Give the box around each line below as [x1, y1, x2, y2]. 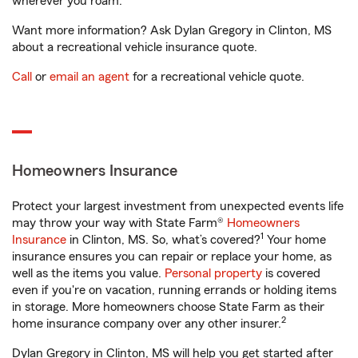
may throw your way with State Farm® [12, 217, 227, 230]
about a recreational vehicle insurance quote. [12, 41, 257, 54]
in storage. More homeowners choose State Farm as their [12, 300, 324, 314]
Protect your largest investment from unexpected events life [12, 200, 344, 213]
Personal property [165, 267, 262, 280]
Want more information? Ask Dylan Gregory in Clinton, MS [12, 24, 332, 38]
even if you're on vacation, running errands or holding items [12, 284, 336, 297]
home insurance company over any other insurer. [12, 317, 281, 331]
